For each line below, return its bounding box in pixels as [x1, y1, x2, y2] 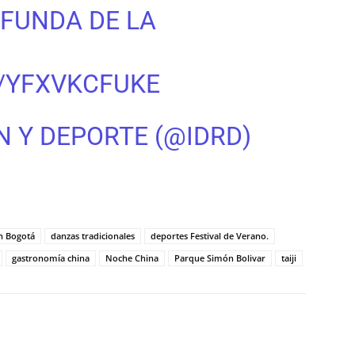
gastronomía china [12, 251, 90, 264]
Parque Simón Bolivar [174, 251, 265, 264]
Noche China [105, 251, 158, 264]
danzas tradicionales [51, 229, 135, 242]
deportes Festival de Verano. [151, 229, 269, 242]
